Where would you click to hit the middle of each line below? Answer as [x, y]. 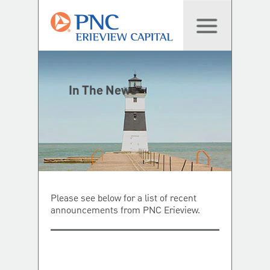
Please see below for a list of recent [124, 199]
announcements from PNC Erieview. [125, 211]
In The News [103, 91]
